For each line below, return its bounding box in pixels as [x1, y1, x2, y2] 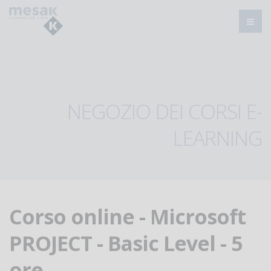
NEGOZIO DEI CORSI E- [67, 97, 262, 125]
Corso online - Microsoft [9, 203, 246, 230]
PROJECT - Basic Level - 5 [9, 229, 242, 257]
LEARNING [173, 124, 262, 152]
